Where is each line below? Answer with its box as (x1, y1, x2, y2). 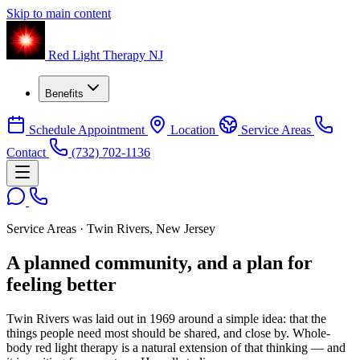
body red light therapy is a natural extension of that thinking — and (6, 340, 346, 354)
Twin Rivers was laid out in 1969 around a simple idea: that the (6, 311, 326, 325)
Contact (6, 145, 49, 159)
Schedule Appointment (26, 123, 148, 137)
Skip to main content (6, 6, 111, 20)
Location (167, 123, 219, 137)
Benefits (45, 88, 84, 100)
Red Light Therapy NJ (48, 48, 163, 62)
